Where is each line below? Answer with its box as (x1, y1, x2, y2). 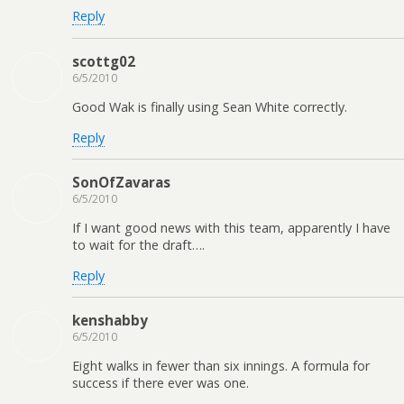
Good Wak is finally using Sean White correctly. (72, 98, 347, 116)
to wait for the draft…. (72, 236, 205, 254)
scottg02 (72, 51, 135, 70)
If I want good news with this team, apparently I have (72, 219, 390, 237)
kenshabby (72, 311, 148, 330)
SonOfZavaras (72, 172, 170, 191)
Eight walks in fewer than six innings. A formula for (72, 357, 370, 375)
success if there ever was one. (72, 374, 249, 392)
